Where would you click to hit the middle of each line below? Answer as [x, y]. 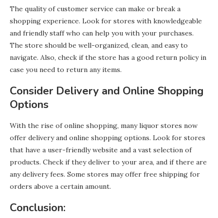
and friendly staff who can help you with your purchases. [102, 33]
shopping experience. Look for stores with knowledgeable [106, 21]
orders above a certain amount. [60, 187]
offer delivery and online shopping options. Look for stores [108, 138]
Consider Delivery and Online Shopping [107, 91]
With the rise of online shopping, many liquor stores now [104, 126]
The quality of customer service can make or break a [95, 9]
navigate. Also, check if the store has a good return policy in [108, 58]
